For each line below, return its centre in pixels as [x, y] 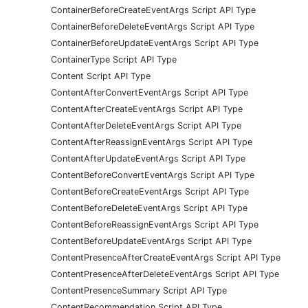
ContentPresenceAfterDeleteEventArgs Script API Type [165, 274]
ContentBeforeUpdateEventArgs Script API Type [151, 241]
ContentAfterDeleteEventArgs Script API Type [146, 125]
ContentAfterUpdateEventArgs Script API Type [148, 158]
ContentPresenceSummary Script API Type [139, 290]
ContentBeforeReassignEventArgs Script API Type [155, 224]
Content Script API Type [101, 76]
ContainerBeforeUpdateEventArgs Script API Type [155, 43]
